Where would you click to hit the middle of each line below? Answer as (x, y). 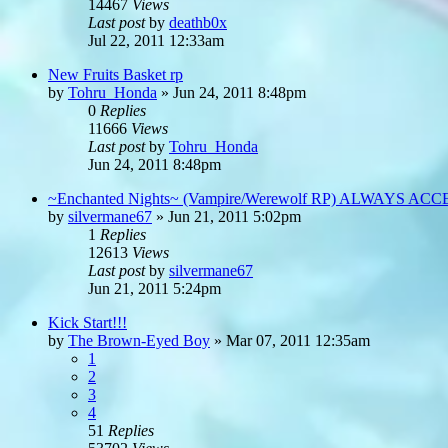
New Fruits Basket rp (115, 74)
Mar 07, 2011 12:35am (298, 340)
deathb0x (198, 22)
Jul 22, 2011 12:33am (156, 40)
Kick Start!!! (87, 322)
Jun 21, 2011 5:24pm (154, 288)
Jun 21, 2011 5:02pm (234, 216)
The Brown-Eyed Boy (139, 340)
